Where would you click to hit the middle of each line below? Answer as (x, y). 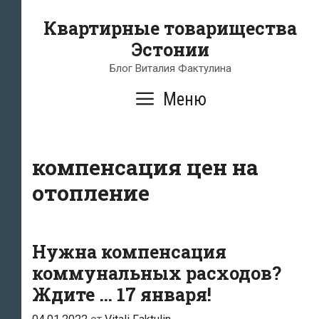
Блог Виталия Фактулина (170, 68)
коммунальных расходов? (157, 273)
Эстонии (170, 49)
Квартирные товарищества (170, 28)
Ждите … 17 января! (122, 294)
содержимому (64, 49)
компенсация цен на (145, 167)
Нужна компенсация (129, 252)
